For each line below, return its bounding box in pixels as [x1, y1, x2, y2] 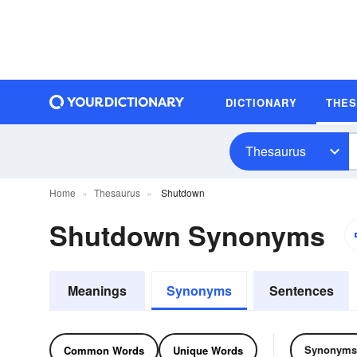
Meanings [68, 281, 127, 300]
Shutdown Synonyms [49, 216, 325, 254]
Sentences [269, 281, 334, 300]
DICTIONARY [226, 94, 297, 110]
